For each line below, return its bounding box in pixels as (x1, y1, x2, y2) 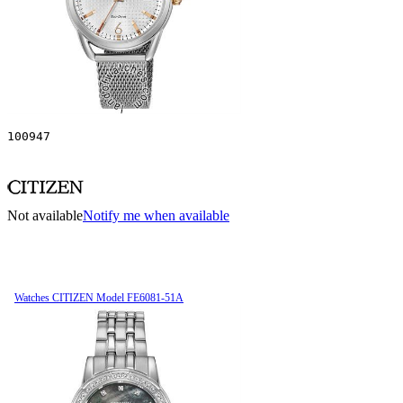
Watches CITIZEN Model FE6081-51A (14, 291, 184, 304)
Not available (7, 207, 83, 223)
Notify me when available (83, 207, 229, 223)
